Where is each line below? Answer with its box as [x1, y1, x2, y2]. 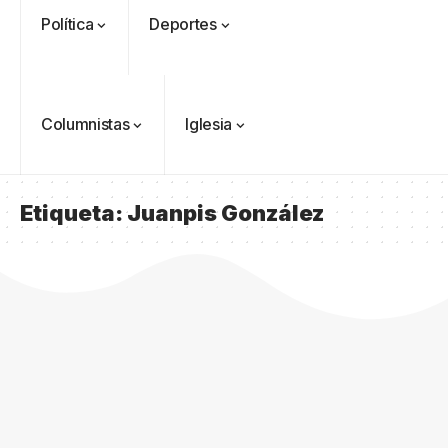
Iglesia [185, 114, 232, 134]
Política [41, 14, 94, 34]
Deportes [149, 14, 217, 34]
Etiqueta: [20, 200, 127, 226]
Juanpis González [127, 200, 324, 226]
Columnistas [41, 114, 130, 134]
